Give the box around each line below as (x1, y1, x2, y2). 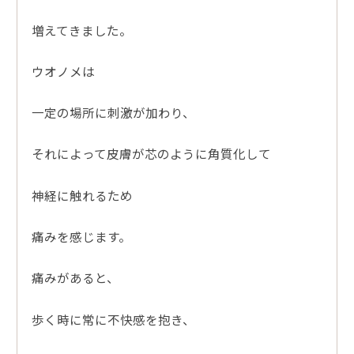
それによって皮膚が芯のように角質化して (31, 145, 271, 163)
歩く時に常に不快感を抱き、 (31, 310, 195, 328)
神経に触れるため (31, 186, 133, 204)
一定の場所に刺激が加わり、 (31, 104, 195, 122)
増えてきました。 (31, 21, 132, 39)
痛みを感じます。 (31, 227, 131, 245)
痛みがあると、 (31, 269, 119, 287)
